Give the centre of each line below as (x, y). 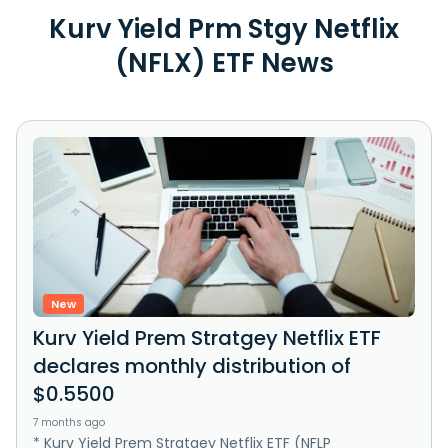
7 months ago (69, 422)
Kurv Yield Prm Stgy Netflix (224, 28)
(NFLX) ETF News (224, 62)
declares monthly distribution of (192, 365)
